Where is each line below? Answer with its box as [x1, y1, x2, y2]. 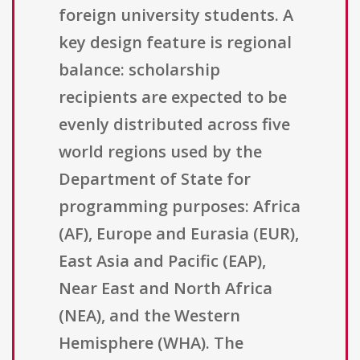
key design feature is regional [59, 31, 292, 54]
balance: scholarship [59, 59, 220, 81]
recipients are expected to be [59, 86, 287, 108]
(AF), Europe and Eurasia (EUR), [59, 223, 299, 245]
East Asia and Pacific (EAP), [59, 250, 266, 272]
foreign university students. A [59, 4, 293, 27]
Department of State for [59, 168, 251, 190]
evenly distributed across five [59, 113, 290, 136]
